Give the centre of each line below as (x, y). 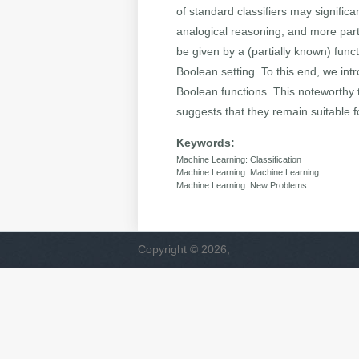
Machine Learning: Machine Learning (248, 173)
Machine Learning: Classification (239, 160)
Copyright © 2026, (184, 250)
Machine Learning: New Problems (242, 186)
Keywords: (206, 143)
